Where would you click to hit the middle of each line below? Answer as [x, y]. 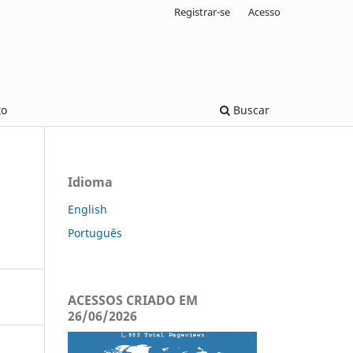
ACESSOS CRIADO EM [133, 300]
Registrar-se [203, 11]
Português [95, 232]
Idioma [90, 182]
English [87, 209]
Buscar [250, 110]
